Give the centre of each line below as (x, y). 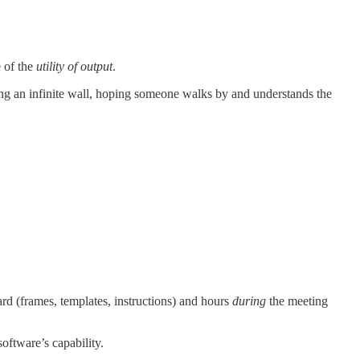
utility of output (74, 66)
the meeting (297, 301)
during (249, 301)
